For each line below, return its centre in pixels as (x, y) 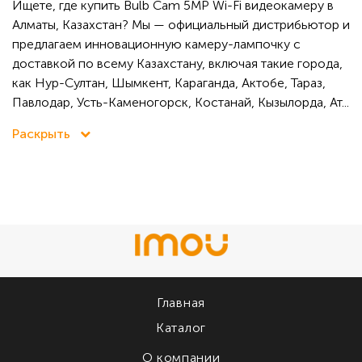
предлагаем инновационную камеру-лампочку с (156, 44)
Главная (181, 303)
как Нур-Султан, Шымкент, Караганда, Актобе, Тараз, (169, 83)
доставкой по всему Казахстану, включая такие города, (177, 64)
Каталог (181, 328)
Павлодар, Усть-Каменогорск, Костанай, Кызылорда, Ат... (181, 103)
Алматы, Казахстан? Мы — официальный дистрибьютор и (181, 25)
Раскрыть (43, 134)
